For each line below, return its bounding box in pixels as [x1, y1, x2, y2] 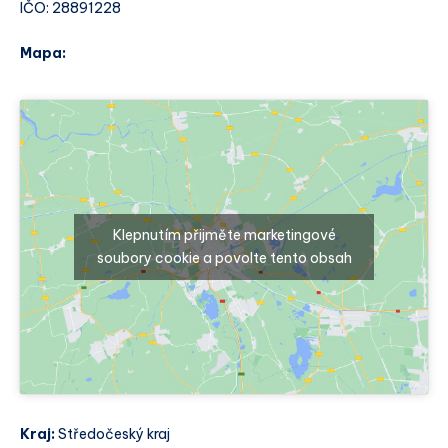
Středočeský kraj [55, 425, 170, 444]
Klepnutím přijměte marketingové [112, 225, 336, 244]
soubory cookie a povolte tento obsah [96, 248, 352, 267]
